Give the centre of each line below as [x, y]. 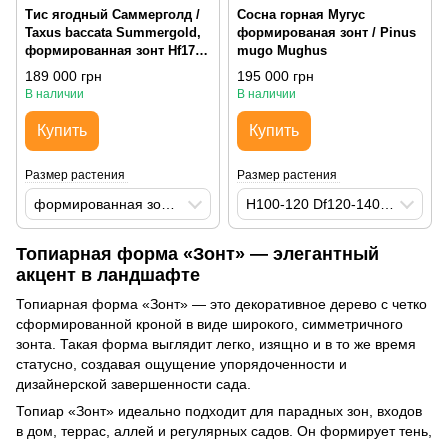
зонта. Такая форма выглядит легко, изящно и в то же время [216, 343]
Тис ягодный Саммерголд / [112, 14]
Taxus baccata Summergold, [113, 32]
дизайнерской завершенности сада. [133, 383]
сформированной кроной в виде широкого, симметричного [209, 323]
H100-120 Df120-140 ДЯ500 [387, 203]
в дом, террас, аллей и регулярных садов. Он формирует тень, [224, 430]
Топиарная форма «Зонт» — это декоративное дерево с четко [221, 303]
